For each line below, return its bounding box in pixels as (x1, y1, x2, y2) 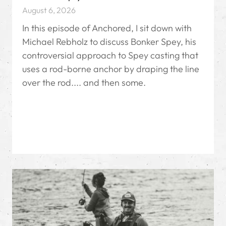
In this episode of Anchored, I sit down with (22, 22, 192, 34)
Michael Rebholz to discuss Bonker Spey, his (22, 36, 196, 48)
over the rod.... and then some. (22, 77, 146, 89)
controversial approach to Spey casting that (22, 49, 198, 62)
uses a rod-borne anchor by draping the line (22, 63, 199, 75)
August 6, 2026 (22, 5, 76, 16)
